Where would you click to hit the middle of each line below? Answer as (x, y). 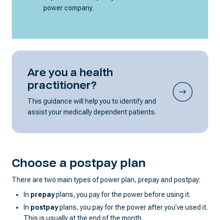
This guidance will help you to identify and (92, 101)
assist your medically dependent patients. (92, 112)
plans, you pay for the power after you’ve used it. (133, 207)
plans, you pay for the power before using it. (123, 194)
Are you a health (70, 72)
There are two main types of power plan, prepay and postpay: (106, 179)
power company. (68, 8)
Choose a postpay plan (79, 163)
